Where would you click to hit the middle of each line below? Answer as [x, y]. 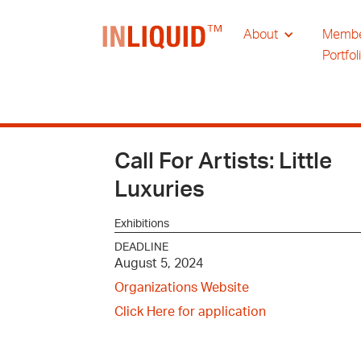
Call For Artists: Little [223, 162]
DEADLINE [141, 247]
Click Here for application [190, 312]
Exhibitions [142, 224]
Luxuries [160, 190]
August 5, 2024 [159, 263]
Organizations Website [182, 288]
